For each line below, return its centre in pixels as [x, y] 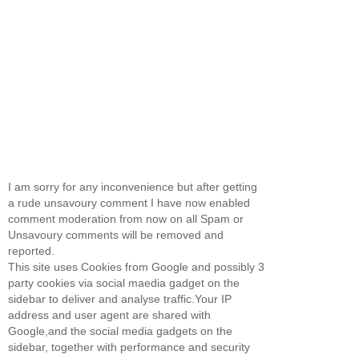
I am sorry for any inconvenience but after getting [133, 187]
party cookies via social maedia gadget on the [124, 283]
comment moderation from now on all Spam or [126, 219]
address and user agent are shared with [109, 315]
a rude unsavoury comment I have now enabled [129, 203]
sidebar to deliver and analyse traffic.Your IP [120, 299]
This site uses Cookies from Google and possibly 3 [136, 267]
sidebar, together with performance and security [129, 347]
